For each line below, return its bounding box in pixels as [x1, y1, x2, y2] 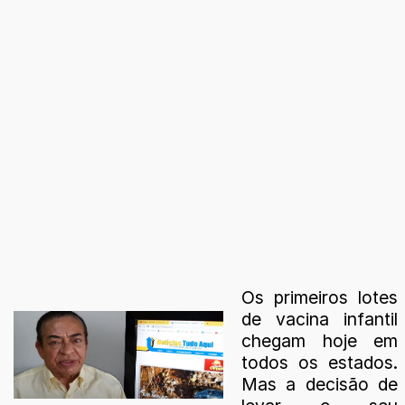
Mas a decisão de [241, 373, 398, 396]
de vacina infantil [241, 308, 398, 331]
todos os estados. [241, 352, 398, 374]
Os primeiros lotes [241, 287, 398, 309]
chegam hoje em [241, 330, 398, 353]
